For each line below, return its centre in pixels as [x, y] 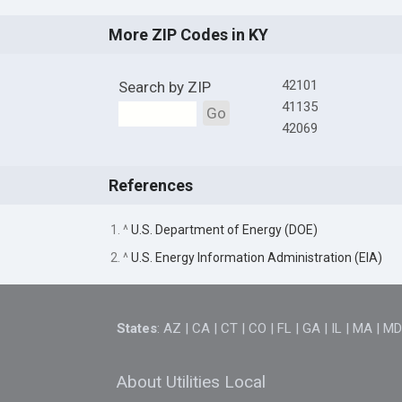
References [150, 186]
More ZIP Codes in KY [188, 35]
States [137, 329]
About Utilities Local [192, 381]
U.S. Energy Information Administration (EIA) [256, 257]
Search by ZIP [164, 87]
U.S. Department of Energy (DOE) [224, 229]
